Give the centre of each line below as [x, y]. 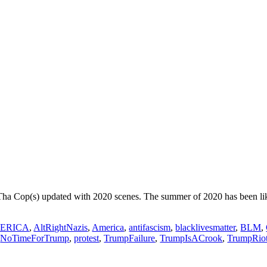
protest [87, 238]
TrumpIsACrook [191, 238]
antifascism [150, 228]
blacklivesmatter [206, 228]
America [108, 228]
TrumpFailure [130, 238]
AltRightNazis [61, 228]
